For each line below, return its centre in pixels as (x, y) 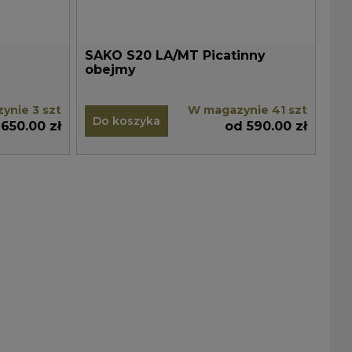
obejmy (111, 70)
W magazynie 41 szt (247, 110)
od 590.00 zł (266, 126)
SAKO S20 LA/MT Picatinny (176, 55)
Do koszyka (127, 121)
